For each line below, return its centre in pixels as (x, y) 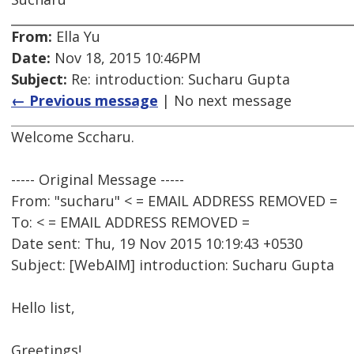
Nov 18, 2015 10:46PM (126, 58)
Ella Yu (76, 37)
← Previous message (85, 101)
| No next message (225, 101)
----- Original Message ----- (98, 180)
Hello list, (43, 308)
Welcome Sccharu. (73, 137)
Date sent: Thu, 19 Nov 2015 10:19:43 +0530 (157, 244)
